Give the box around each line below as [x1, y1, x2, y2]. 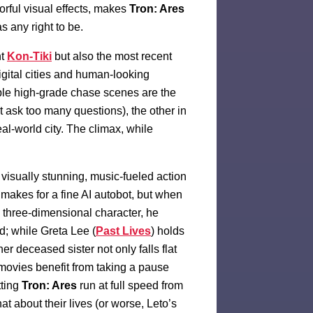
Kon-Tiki [7, 50, 52, 63]
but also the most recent [52, 50, 172, 63]
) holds [151, 225, 184, 238]
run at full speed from [77, 279, 183, 292]
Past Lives [96, 225, 151, 238]
